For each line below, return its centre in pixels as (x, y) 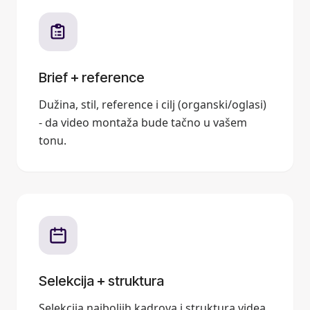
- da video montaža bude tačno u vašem (143, 122)
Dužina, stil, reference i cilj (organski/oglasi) (153, 104)
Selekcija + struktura (101, 281)
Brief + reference (92, 77)
